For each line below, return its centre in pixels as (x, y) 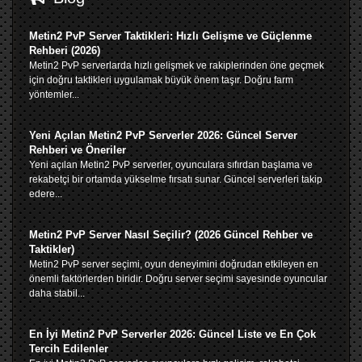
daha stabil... (57, 293)
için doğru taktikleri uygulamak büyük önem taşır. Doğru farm (161, 80)
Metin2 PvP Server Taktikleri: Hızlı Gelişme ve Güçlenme (170, 36)
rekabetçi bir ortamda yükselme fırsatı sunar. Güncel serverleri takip (176, 179)
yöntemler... (54, 94)
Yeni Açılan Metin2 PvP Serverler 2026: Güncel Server (163, 135)
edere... (46, 194)
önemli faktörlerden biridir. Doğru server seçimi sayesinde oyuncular (178, 278)
